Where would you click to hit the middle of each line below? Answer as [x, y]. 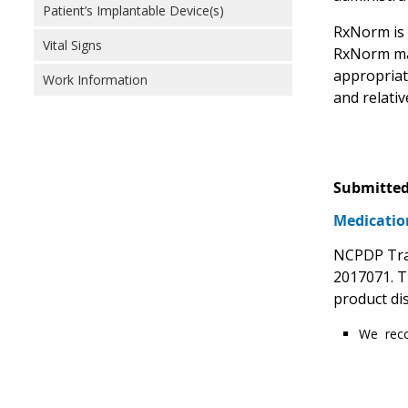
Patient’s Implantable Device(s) [133, 10]
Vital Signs [72, 45]
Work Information [95, 80]
